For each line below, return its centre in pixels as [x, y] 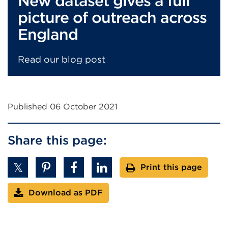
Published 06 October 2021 [63, 107]
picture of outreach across [112, 17]
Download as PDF [66, 193]
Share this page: [57, 140]
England [48, 34]
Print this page [171, 167]
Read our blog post [62, 59]
